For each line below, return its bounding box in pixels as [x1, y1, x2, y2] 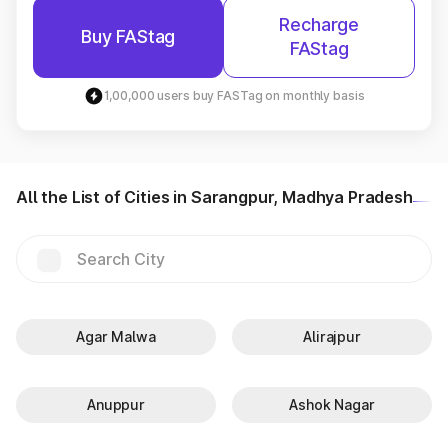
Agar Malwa [76, 328, 156, 345]
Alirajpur [303, 328, 361, 345]
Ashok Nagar [289, 396, 375, 413]
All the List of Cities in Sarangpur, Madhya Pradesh [16, 187, 413, 207]
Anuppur [86, 396, 146, 413]
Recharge [279, 14, 359, 35]
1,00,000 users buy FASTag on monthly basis [103, 88, 365, 103]
